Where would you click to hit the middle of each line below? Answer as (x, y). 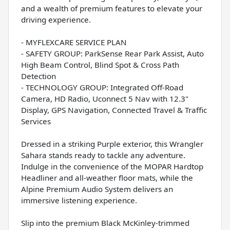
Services (36, 121)
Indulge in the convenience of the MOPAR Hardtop (112, 166)
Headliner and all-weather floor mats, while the (107, 177)
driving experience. (56, 19)
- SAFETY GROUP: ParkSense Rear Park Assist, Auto (112, 53)
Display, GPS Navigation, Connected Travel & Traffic (114, 110)
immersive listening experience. (79, 200)
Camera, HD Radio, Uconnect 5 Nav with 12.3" (105, 98)
